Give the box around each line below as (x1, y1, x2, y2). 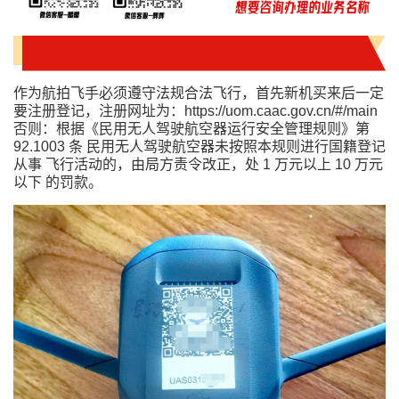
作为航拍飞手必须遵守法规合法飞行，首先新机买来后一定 (13, 85, 384, 101)
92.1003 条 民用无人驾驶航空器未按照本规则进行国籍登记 (13, 138, 386, 154)
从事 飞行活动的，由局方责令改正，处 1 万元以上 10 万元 (13, 156, 383, 172)
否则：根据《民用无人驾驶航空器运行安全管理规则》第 (13, 120, 370, 136)
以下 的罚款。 (13, 174, 102, 190)
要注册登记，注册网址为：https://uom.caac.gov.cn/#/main (13, 102, 378, 118)
